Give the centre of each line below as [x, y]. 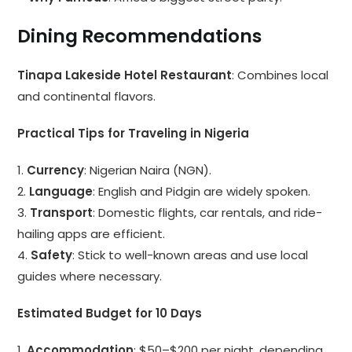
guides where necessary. [90, 277]
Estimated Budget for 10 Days [110, 313]
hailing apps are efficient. [92, 234]
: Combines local [280, 75]
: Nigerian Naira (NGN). [148, 170]
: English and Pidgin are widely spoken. [202, 192]
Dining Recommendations [140, 37]
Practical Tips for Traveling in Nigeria [134, 134]
